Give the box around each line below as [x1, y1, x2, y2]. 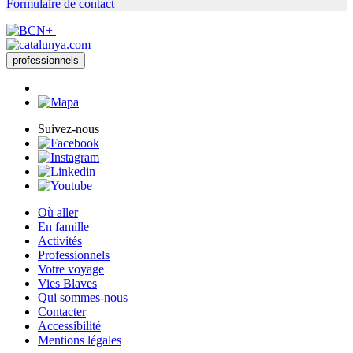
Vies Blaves [38, 277, 97, 291]
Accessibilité [38, 319, 101, 333]
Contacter [38, 305, 86, 319]
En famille [38, 220, 89, 234]
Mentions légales [38, 333, 121, 347]
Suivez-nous [38, 122, 99, 136]
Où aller [38, 206, 78, 220]
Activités [38, 234, 82, 248]
